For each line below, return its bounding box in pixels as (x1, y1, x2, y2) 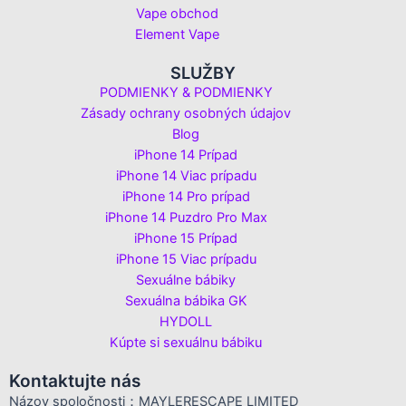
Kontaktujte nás (9, 371, 140, 392)
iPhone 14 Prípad (134, 147, 237, 164)
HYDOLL (159, 314, 212, 331)
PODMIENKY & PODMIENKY (99, 84, 273, 101)
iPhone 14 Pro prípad (121, 188, 250, 206)
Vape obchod (135, 5, 218, 23)
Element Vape (134, 26, 219, 43)
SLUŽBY (170, 63, 236, 83)
